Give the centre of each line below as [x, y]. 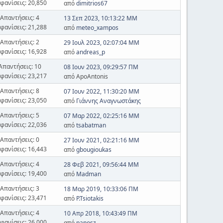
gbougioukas [94, 150]
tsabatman [91, 125]
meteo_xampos [97, 28]
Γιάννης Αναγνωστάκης [108, 101]
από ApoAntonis [86, 76]
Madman [88, 174]
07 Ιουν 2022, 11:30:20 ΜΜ [101, 91]
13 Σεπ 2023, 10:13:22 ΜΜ [100, 18]
